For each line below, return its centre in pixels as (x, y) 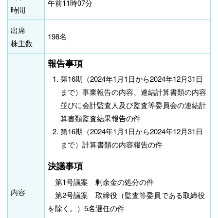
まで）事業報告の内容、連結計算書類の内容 (134, 92)
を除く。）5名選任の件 (86, 208)
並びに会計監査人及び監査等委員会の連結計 (134, 105)
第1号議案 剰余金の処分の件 (101, 182)
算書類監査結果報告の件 (101, 118)
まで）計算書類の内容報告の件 (112, 145)
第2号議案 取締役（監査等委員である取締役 (126, 195)
